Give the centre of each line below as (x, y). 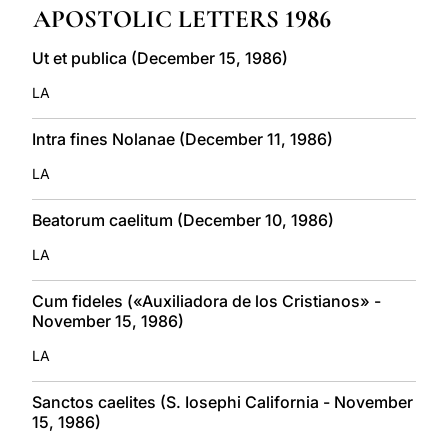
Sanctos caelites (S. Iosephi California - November (222, 401)
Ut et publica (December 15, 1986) (160, 57)
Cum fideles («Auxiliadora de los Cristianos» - (206, 300)
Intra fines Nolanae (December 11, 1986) (182, 138)
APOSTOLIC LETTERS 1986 (182, 18)
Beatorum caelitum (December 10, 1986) (183, 219)
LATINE (335, 13)
